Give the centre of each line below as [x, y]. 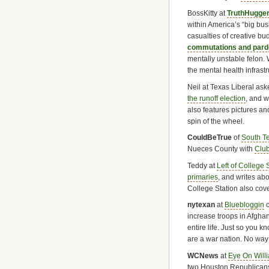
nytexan [201, 205]
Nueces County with [221, 149]
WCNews [203, 255]
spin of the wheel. [216, 121]
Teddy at [202, 165]
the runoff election [216, 98]
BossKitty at [207, 14]
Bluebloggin [244, 205]
